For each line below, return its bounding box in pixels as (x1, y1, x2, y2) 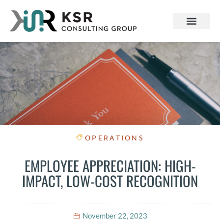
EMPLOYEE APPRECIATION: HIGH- (24, 155, 196, 176)
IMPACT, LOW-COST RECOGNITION (22, 170, 198, 192)
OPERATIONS (85, 134, 144, 142)
